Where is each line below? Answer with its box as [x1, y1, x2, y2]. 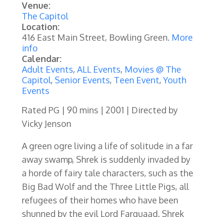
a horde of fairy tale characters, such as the [21, 167, 193, 178]
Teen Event [113, 74, 159, 85]
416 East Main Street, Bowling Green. [21, 31, 171, 43]
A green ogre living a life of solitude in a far [21, 140, 193, 151]
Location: [21, 21, 60, 32]
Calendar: [21, 53, 62, 64]
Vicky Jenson [21, 118, 71, 129]
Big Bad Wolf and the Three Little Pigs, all [21, 181, 189, 192]
